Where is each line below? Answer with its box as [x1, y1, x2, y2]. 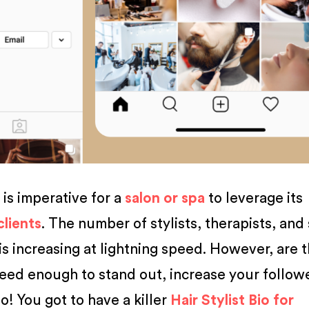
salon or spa [125, 191, 206, 206]
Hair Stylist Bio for [170, 293, 295, 308]
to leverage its [205, 191, 303, 206]
